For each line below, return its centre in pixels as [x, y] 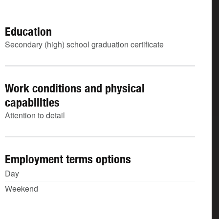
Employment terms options [68, 159]
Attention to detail [35, 115]
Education [28, 31]
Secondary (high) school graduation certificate [84, 44]
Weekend [22, 188]
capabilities [32, 102]
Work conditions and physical [75, 88]
